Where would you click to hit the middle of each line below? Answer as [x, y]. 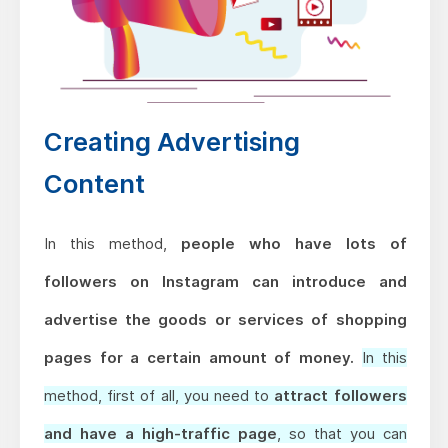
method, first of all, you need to [159, 395]
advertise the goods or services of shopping [225, 319]
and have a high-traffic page [160, 433]
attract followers [340, 395]
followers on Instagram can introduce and [225, 281]
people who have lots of [293, 243]
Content [94, 183]
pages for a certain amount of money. [202, 357]
